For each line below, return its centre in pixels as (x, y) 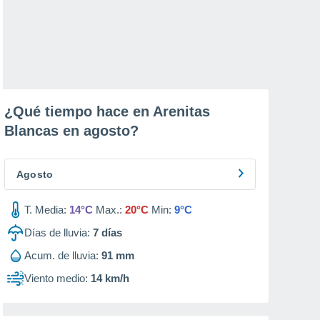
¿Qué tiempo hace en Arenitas (107, 111)
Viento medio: (56, 278)
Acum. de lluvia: (61, 255)
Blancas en (44, 131)
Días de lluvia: (57, 232)
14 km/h (110, 278)
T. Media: (45, 210)
